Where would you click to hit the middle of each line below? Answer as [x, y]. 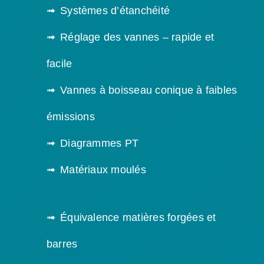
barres [62, 244]
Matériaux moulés [103, 170]
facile [59, 64]
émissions [70, 117]
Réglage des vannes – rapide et [137, 37]
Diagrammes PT [100, 143]
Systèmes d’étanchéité [115, 11]
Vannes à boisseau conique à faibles [149, 90]
